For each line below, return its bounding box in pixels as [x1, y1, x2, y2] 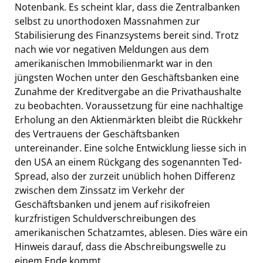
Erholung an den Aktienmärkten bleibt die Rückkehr [15, 113, 242, 127]
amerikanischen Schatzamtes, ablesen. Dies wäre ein [15, 226, 248, 240]
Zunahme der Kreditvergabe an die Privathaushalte [15, 85, 241, 99]
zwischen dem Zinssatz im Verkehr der [15, 184, 185, 197]
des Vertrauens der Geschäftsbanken [15, 127, 180, 141]
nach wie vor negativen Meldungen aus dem [15, 43, 209, 56]
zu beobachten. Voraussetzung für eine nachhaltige [15, 99, 243, 113]
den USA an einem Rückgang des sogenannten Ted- [15, 156, 242, 169]
